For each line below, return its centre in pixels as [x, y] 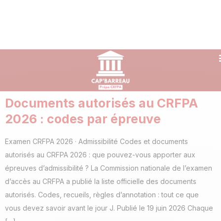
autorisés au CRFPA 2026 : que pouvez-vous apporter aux [100, 155]
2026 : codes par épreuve [83, 119]
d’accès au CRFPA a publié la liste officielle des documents [101, 181]
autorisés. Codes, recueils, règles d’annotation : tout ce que [102, 195]
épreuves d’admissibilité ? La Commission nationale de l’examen [109, 168]
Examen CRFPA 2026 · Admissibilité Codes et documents [96, 141]
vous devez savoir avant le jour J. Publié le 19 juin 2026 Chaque [109, 208]
